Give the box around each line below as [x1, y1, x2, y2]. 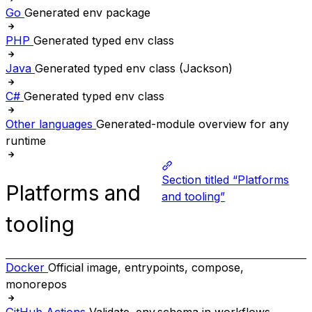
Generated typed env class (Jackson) [35, 61, 233, 75]
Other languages [6, 116, 93, 131]
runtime [6, 133, 46, 148]
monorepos [6, 277, 67, 292]
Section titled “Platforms [162, 172, 290, 187]
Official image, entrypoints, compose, [48, 260, 244, 275]
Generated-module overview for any [96, 116, 289, 131]
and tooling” [162, 189, 226, 203]
